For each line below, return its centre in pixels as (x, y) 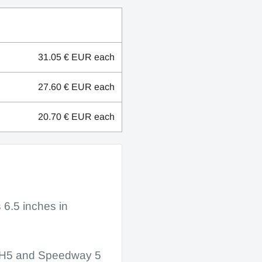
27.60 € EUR (65, 87)
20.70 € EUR (65, 116)
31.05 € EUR (65, 57)
